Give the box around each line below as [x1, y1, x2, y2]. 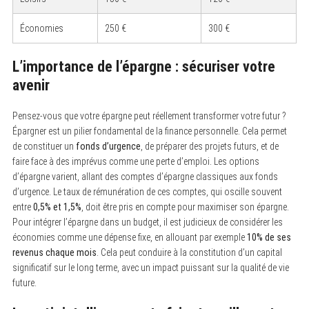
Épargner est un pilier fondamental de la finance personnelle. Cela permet [12, 125, 287, 137]
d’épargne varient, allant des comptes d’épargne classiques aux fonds [12, 170, 278, 182]
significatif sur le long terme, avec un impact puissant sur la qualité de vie [12, 261, 289, 273]
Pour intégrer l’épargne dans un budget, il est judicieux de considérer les [12, 216, 283, 228]
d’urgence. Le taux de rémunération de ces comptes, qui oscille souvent [12, 186, 282, 197]
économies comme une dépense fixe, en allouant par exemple [12, 231, 247, 243]
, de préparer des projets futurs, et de [140, 140, 279, 152]
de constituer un [12, 140, 76, 152]
